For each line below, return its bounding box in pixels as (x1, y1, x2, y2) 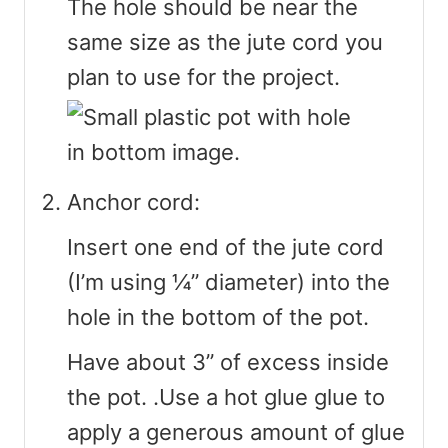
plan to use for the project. (67, 63, 340, 90)
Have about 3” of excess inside (67, 348, 389, 375)
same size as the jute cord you (67, 28, 383, 55)
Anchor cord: (67, 188, 200, 215)
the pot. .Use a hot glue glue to (67, 383, 385, 410)
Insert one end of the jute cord (67, 233, 384, 260)
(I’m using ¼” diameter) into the (67, 268, 390, 295)
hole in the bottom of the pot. (67, 303, 369, 330)
